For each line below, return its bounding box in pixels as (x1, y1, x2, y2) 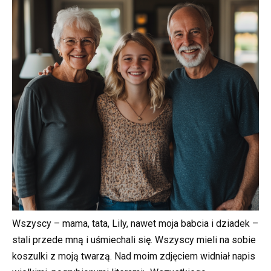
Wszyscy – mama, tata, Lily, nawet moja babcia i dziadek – (12, 218, 258, 230)
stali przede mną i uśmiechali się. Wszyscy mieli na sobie (12, 234, 256, 246)
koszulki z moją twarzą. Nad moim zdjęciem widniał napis (12, 250, 255, 263)
